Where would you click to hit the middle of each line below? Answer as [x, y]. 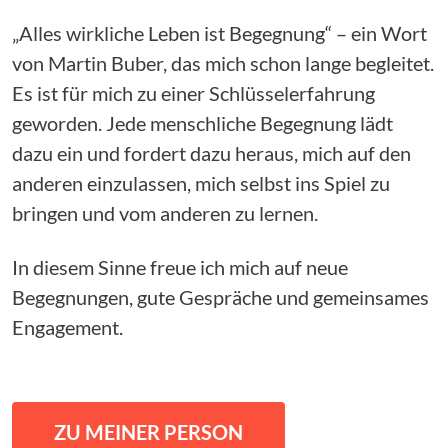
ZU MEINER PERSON [148, 432]
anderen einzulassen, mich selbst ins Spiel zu [201, 183]
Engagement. [67, 327]
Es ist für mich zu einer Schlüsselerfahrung [193, 93]
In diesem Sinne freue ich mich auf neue [180, 267]
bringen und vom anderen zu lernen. [165, 213]
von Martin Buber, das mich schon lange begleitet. [223, 63]
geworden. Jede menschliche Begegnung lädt [202, 123]
